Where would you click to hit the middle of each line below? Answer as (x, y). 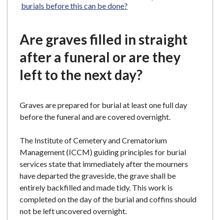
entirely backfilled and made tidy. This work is (96, 187)
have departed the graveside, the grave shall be (98, 176)
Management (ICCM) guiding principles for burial (103, 152)
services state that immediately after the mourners (104, 164)
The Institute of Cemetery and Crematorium (93, 140)
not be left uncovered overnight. (73, 211)
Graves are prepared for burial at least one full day (103, 105)
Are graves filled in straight (104, 39)
